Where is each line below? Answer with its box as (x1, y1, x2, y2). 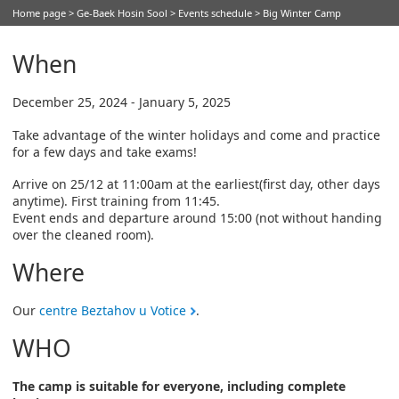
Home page (12, 5, 66, 20)
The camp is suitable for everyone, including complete (12, 378, 346, 395)
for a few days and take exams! (12, 142, 197, 160)
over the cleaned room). (12, 226, 154, 244)
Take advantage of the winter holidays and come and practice (12, 126, 380, 143)
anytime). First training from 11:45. (12, 192, 220, 210)
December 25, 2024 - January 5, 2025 (12, 94, 231, 111)
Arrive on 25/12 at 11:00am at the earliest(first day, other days (12, 175, 380, 193)
